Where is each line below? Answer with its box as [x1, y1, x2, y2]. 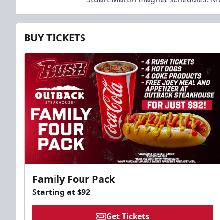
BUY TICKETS [24, 30, 85, 44]
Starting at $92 [32, 186, 90, 197]
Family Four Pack [32, 172, 115, 186]
